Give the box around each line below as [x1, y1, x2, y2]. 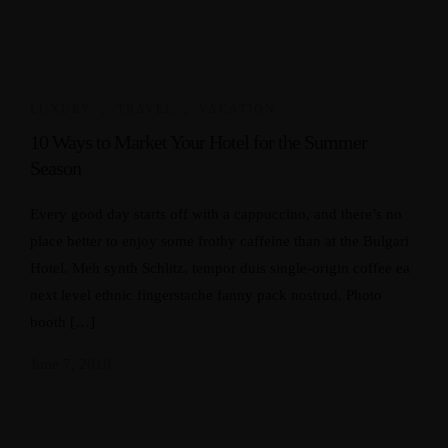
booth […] [30, 314, 95, 330]
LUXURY [30, 102, 92, 116]
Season [30, 157, 81, 179]
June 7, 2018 [30, 356, 111, 372]
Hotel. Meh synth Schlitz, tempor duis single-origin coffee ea [30, 260, 410, 276]
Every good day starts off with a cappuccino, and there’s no [30, 206, 402, 222]
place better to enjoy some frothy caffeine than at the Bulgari [30, 233, 409, 249]
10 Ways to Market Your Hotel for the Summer [30, 131, 367, 153]
